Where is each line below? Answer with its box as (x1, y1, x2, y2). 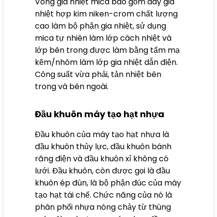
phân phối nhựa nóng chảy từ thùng (35, 201, 171, 213)
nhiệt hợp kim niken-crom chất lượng (35, 8, 178, 19)
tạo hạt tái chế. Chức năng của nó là (35, 189, 172, 201)
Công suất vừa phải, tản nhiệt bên (35, 68, 161, 80)
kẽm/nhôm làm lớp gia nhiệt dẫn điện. (35, 56, 178, 68)
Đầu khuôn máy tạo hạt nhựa (35, 108, 164, 120)
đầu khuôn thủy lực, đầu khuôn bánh (35, 140, 171, 152)
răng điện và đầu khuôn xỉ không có (35, 153, 169, 164)
